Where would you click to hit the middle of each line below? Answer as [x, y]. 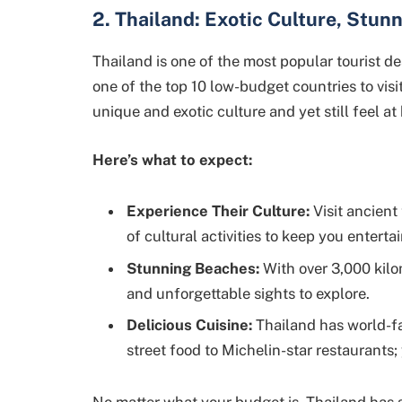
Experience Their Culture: [218, 211]
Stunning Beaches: [193, 268]
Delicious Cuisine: [189, 324]
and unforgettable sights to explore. [248, 293]
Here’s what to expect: [172, 159]
